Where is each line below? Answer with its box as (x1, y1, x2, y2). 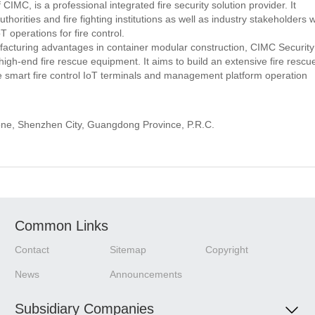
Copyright (205, 244, 248, 256)
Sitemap (110, 244, 147, 256)
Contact (15, 244, 50, 256)
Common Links (15, 218, 109, 234)
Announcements (110, 269, 183, 281)
